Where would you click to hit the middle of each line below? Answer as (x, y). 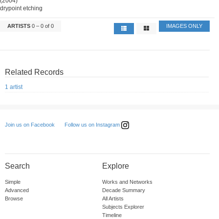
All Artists (113, 199)
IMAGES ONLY (185, 26)
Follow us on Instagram (93, 125)
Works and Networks (127, 182)
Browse (14, 199)
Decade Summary (123, 190)
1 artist (14, 87)
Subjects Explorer (123, 207)
